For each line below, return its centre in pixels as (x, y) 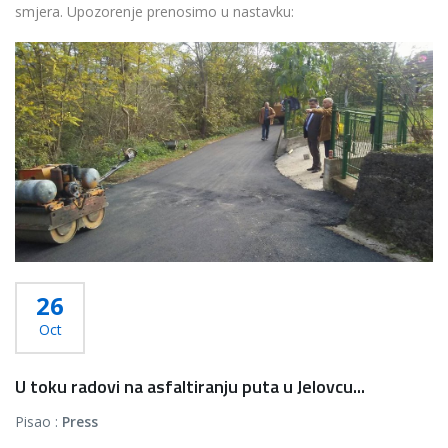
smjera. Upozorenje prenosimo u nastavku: (154, 11)
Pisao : (38, 421)
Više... (32, 81)
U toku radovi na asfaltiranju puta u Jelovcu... (190, 386)
